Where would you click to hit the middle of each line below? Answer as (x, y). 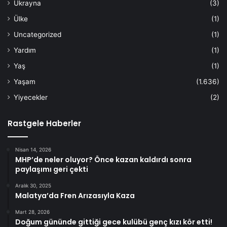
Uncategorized (37, 34)
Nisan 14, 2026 (33, 149)
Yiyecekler (31, 97)
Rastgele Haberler (44, 123)
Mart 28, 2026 (32, 212)
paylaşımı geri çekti (52, 169)
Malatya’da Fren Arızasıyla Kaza (75, 195)
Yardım (25, 50)
